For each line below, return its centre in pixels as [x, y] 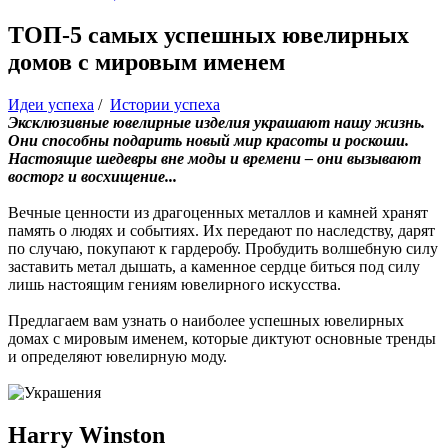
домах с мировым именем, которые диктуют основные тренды [222, 338]
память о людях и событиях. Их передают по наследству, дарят [221, 230]
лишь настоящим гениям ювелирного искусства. [174, 284]
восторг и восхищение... [92, 176]
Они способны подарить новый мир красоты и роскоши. [208, 140]
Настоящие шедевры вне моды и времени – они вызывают [214, 158]
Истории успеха [165, 104]
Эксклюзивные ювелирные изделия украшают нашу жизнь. [216, 122]
